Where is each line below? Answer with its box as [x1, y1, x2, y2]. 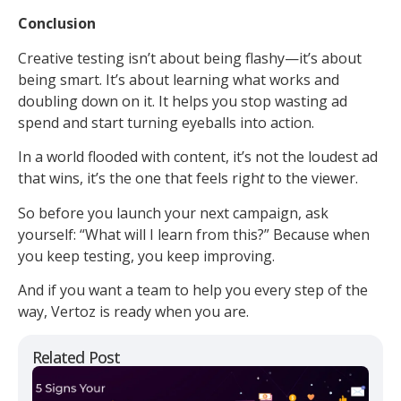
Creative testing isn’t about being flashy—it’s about [18, 47, 362, 68]
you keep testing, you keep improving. [18, 245, 275, 266]
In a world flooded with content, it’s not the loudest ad [18, 147, 378, 167]
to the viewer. [268, 168, 358, 189]
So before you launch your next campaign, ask [18, 202, 328, 223]
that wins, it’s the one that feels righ [18, 168, 260, 189]
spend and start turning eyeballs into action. [18, 112, 314, 132]
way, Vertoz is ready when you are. [18, 302, 249, 322]
